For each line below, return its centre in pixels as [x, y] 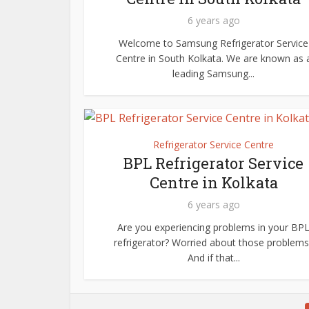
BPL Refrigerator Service [213, 163]
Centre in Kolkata [213, 182]
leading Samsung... [213, 73]
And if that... [213, 258]
